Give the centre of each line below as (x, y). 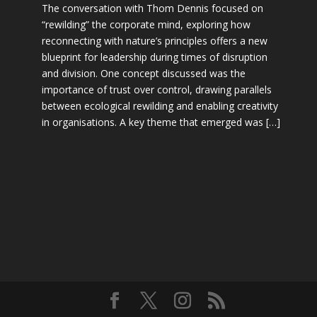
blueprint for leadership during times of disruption (154, 57)
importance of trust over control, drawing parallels (156, 89)
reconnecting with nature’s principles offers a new (154, 40)
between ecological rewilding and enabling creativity (160, 105)
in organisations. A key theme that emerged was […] (161, 122)
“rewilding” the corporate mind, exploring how (146, 24)
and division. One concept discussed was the (143, 73)
